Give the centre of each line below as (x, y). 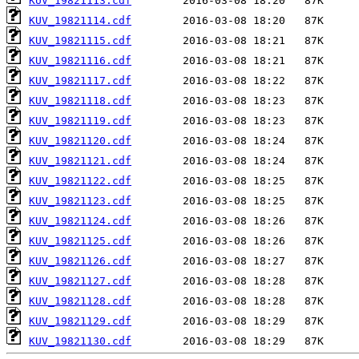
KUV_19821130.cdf (80, 341)
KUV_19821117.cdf (80, 81)
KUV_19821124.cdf (80, 221)
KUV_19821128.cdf (80, 301)
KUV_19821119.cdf (80, 121)
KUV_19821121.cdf (80, 161)
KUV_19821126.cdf (80, 261)
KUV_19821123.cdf (80, 201)
